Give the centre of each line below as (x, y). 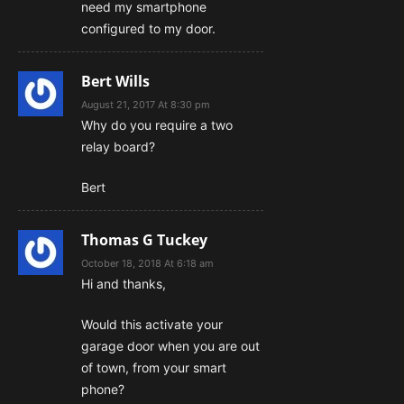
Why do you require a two (157, 125)
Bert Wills (115, 82)
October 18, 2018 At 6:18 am (147, 264)
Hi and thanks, (124, 284)
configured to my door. (148, 29)
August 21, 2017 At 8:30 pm (146, 105)
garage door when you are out (170, 346)
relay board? (118, 147)
